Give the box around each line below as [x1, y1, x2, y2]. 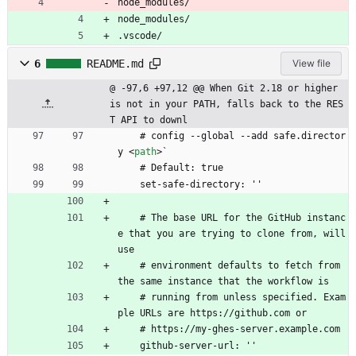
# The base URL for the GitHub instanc [118, 211, 140, 223]
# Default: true [140, 161, 223, 173]
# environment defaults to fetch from [118, 259, 140, 271]
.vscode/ [118, 29, 162, 41]
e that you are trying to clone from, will [118, 227, 346, 239]
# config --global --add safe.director [118, 130, 140, 141]
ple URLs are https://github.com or [118, 307, 307, 319]
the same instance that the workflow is [118, 275, 329, 287]
